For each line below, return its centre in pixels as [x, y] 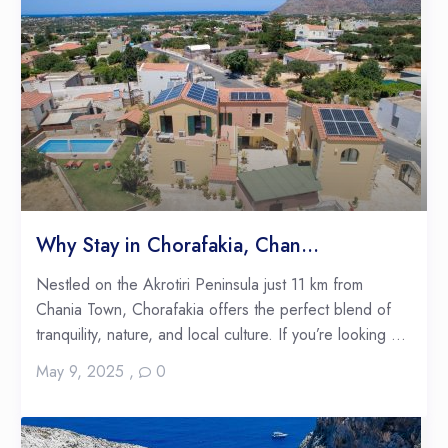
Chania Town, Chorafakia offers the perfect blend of [213, 310]
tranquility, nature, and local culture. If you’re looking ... [220, 335]
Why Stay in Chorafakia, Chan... [177, 246]
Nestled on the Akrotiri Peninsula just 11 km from [199, 285]
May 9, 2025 [79, 372]
